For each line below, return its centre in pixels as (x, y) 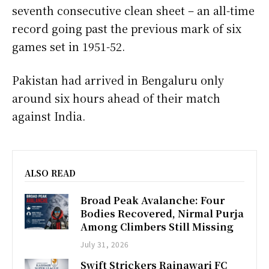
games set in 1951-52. (68, 47)
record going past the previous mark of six (127, 29)
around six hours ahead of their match (116, 98)
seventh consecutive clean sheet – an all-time (133, 11)
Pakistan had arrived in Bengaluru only (118, 80)
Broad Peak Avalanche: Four (153, 201)
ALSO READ (50, 173)
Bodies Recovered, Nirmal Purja (162, 214)
